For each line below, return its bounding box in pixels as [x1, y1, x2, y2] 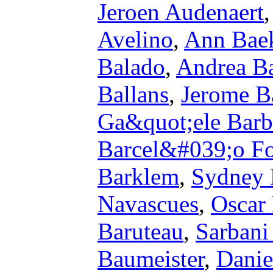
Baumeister [97, 246, 204, 272]
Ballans [97, 81, 169, 107]
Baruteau [97, 218, 183, 244]
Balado [97, 54, 165, 80]
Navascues [97, 191, 199, 217]
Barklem [97, 163, 179, 190]
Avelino [97, 26, 173, 52]
